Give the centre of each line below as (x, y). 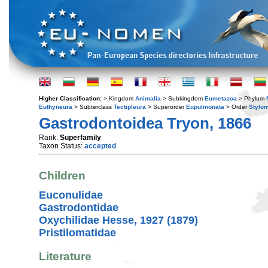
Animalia (148, 98)
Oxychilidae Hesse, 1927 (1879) (118, 220)
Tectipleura (130, 107)
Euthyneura (56, 107)
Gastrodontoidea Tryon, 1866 (145, 123)
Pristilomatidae (77, 232)
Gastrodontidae (79, 207)
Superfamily (80, 138)
